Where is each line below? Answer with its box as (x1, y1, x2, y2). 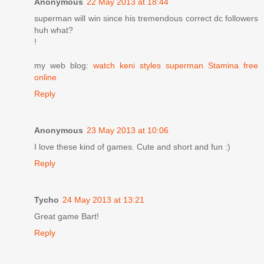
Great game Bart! (34, 211, 99, 221)
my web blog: (34, 60, 93, 70)
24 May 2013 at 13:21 (62, 194, 144, 204)
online (34, 72, 57, 82)
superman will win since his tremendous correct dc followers (34, 13, 258, 23)
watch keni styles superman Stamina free (93, 60, 258, 70)
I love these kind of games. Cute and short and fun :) (34, 141, 230, 151)
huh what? (34, 25, 73, 35)
